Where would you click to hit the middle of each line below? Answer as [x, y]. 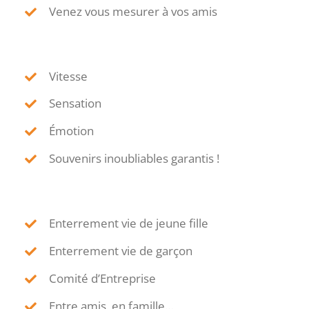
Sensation [75, 103]
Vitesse [68, 76]
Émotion [71, 131]
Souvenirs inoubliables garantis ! [134, 159]
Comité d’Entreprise [102, 278]
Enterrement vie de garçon [120, 251]
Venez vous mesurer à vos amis [133, 11]
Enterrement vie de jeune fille [128, 223]
